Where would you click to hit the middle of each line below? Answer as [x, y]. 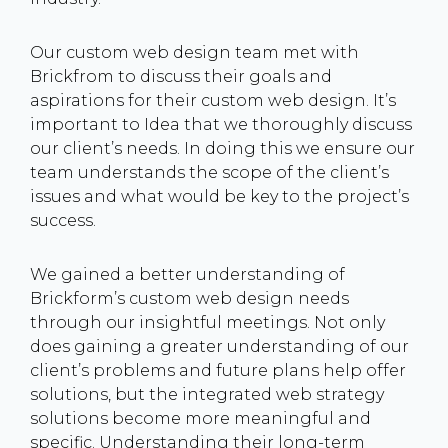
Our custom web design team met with [194, 52]
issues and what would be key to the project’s [219, 196]
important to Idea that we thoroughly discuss [221, 124]
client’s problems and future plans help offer [218, 370]
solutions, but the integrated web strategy [207, 394]
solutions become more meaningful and [200, 418]
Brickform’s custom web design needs [189, 298]
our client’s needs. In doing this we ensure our [222, 148]
